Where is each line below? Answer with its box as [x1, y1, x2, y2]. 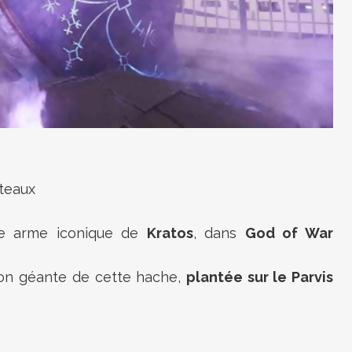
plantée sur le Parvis [185, 268, 334, 285]
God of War [244, 224, 334, 241]
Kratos [146, 224, 193, 241]
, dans [192, 224, 245, 241]
